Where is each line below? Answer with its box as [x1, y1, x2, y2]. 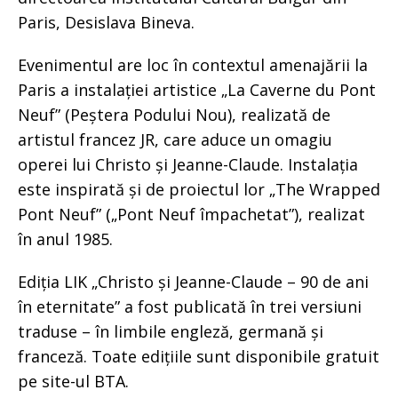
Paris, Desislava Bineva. [18, 12, 195, 34]
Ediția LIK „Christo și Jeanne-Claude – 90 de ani [18, 271, 369, 293]
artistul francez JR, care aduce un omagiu [18, 129, 332, 151]
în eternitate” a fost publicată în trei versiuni [18, 296, 362, 318]
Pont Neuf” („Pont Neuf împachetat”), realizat [18, 203, 365, 226]
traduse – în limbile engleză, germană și [18, 321, 323, 343]
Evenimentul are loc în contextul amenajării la [18, 54, 368, 76]
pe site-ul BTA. [18, 370, 129, 393]
